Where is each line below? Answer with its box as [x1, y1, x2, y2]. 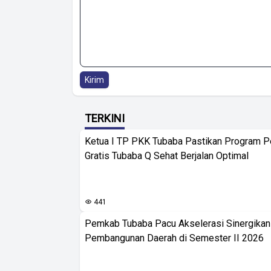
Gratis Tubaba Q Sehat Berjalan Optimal [85, 150, 249, 162]
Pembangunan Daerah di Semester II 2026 [85, 232, 264, 244]
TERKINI [85, 112, 125, 125]
